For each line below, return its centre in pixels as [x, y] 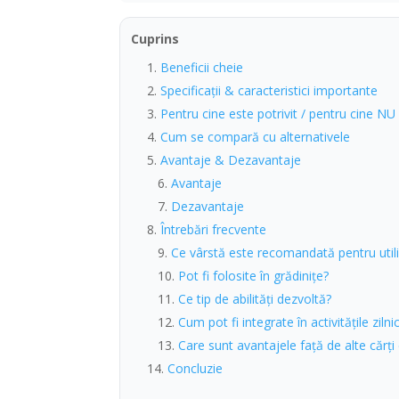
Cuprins [155, 38]
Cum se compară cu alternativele [256, 136]
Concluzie [195, 368]
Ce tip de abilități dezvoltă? [255, 298]
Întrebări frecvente [214, 229]
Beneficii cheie [202, 67]
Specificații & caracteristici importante [269, 90]
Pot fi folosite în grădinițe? [254, 275]
